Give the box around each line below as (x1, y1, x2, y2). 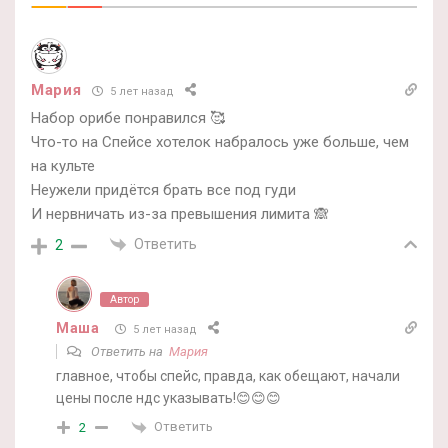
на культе (31, 157, 95, 176)
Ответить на (88, 344, 169, 360)
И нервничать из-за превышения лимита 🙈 (31, 205, 329, 224)
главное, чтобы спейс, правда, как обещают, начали (56, 368, 400, 385)
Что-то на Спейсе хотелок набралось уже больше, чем (31, 133, 409, 152)
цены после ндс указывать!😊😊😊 (56, 390, 281, 407)
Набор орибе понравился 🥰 (31, 109, 225, 128)
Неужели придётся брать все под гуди (31, 181, 296, 200)
